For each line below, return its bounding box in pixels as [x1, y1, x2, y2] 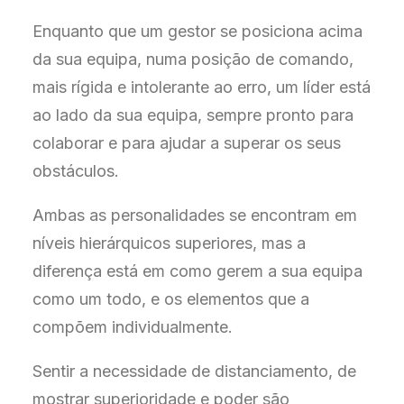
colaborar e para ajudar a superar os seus [32, 133, 341, 152]
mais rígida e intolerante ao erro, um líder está [32, 78, 371, 96]
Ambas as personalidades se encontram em [32, 206, 357, 225]
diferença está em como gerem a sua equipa [32, 262, 363, 280]
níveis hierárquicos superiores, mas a [32, 234, 306, 252]
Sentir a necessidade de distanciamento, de [32, 362, 356, 381]
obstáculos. [32, 161, 119, 180]
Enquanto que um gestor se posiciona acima [32, 22, 363, 41]
